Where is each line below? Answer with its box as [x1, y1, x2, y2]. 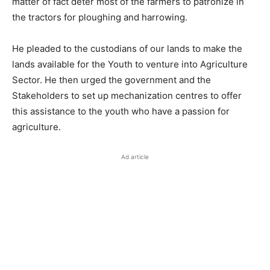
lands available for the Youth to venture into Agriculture [12, 58, 248, 70]
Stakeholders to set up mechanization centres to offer [12, 90, 242, 101]
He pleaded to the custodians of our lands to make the [12, 43, 242, 54]
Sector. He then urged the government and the [12, 74, 211, 86]
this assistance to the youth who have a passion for [12, 105, 230, 117]
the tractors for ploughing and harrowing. [12, 11, 187, 23]
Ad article [121, 153, 149, 160]
